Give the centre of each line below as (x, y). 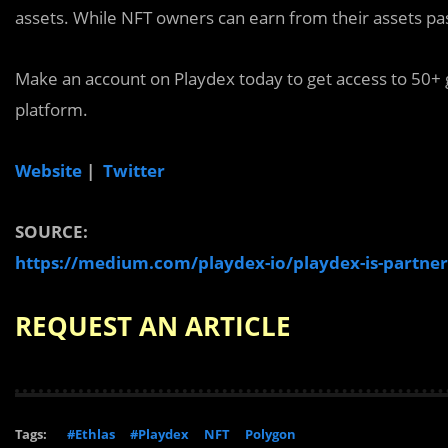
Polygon (270, 434)
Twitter (134, 170)
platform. (51, 109)
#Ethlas (91, 434)
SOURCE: (51, 231)
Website (48, 170)
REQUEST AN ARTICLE (153, 326)
